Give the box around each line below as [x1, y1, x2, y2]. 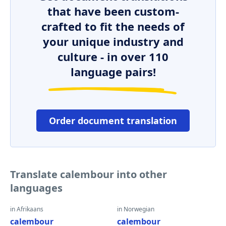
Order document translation [49, 115, 177, 127]
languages [10, 181, 63, 195]
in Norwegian [117, 205, 154, 213]
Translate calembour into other [10, 167, 167, 181]
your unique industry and [42, 34, 184, 49]
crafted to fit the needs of [41, 19, 185, 34]
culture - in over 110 [58, 49, 168, 64]
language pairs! [70, 64, 156, 79]
